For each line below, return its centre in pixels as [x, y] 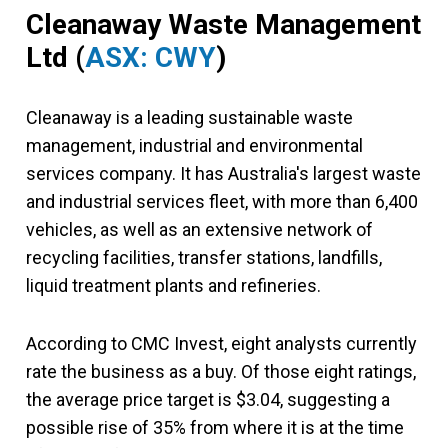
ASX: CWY [150, 57]
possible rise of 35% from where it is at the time [215, 427]
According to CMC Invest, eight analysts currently [221, 343]
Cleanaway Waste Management [223, 24]
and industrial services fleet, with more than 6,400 [222, 201]
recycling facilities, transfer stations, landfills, [204, 257]
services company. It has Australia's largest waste [223, 173]
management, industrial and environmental [194, 145]
